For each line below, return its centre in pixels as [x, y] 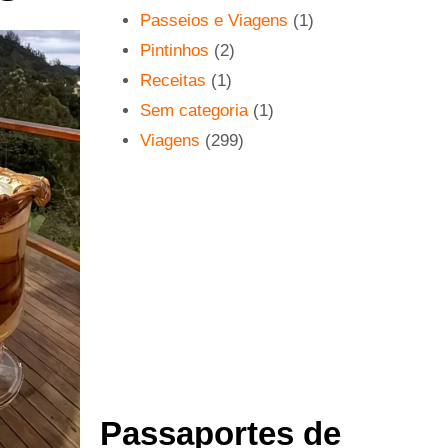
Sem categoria [194, 110]
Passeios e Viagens [214, 20]
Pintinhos [175, 50]
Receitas [173, 80]
